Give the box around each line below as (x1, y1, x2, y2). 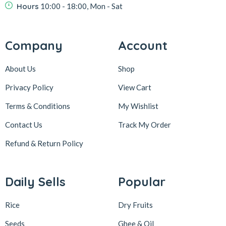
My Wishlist (118, 101, 158, 110)
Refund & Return (5, 138, 62, 148)
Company (5, 37, 63, 53)
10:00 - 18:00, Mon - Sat (40, 1, 123, 11)
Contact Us (5, 120, 42, 129)
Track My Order (118, 120, 171, 129)
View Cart (118, 82, 151, 92)
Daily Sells (5, 174, 66, 189)
